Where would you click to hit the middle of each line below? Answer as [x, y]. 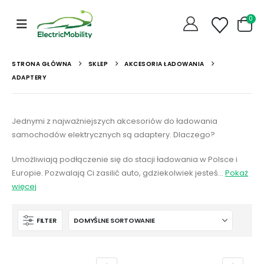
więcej [24, 186]
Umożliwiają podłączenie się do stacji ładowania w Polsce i [125, 159]
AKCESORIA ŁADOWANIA [164, 64]
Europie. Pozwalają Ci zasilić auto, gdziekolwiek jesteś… [118, 173]
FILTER [47, 220]
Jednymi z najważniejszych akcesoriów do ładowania [115, 121]
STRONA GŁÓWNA [42, 64]
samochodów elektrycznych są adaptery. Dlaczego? [113, 135]
